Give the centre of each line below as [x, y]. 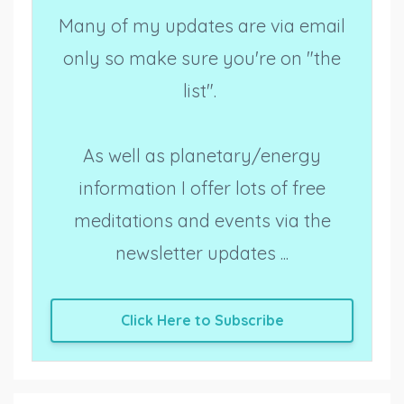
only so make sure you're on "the [202, 58]
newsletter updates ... [202, 252]
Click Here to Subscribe [202, 321]
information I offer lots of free [202, 188]
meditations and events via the [202, 220]
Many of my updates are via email [202, 25]
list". [202, 90]
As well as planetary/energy [202, 155]
